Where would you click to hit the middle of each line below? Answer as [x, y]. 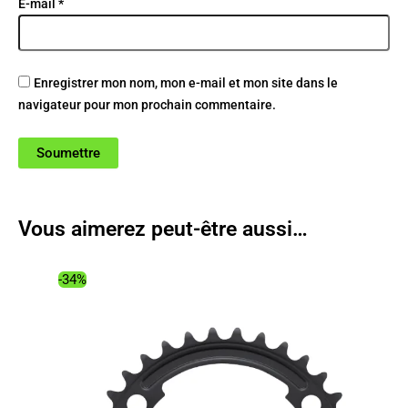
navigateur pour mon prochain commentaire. [147, 105]
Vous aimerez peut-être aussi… [163, 229]
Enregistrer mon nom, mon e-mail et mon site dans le [186, 83]
